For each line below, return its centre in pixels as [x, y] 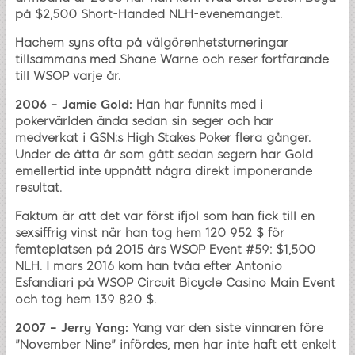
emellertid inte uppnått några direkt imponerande [164, 171]
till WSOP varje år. [68, 76]
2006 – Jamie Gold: [74, 104]
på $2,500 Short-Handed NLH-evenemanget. [149, 14]
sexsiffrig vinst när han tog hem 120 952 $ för [150, 233]
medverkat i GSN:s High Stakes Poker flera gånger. [163, 137]
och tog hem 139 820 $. [86, 299]
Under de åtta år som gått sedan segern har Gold [164, 154]
